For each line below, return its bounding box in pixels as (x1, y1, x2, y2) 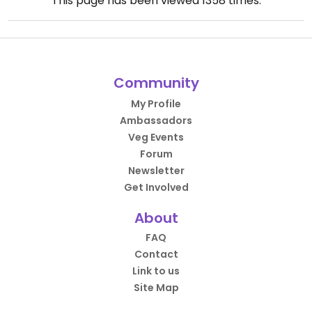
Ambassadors (120, 114, 192, 127)
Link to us (132, 264, 180, 278)
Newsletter (127, 164, 185, 178)
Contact (134, 247, 178, 261)
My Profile (131, 97, 181, 111)
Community (113, 73, 199, 93)
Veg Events (128, 130, 184, 144)
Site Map (133, 281, 179, 295)
